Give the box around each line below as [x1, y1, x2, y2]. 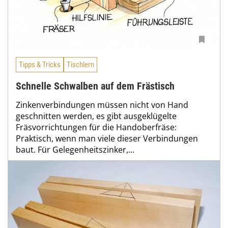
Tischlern [67, 60, 94, 69]
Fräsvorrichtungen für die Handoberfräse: [16, 122, 177, 133]
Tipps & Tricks [19, 60, 61, 69]
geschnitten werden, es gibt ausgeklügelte [16, 110, 177, 122]
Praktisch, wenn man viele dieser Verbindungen [16, 133, 198, 145]
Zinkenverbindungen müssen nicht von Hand [16, 99, 188, 111]
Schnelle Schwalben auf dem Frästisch [16, 80, 175, 93]
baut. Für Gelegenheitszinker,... [16, 144, 134, 156]
